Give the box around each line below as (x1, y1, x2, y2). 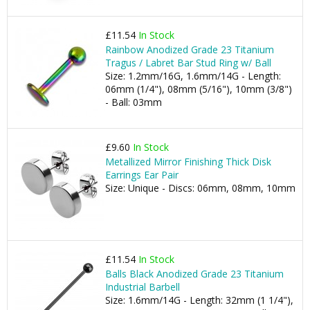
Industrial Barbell (105, 280, 180, 293)
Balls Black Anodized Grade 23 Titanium (105, 267, 284, 280)
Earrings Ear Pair (105, 168, 179, 181)
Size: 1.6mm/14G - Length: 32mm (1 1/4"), (105, 293, 293, 307)
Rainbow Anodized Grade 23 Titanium (105, 43, 274, 56)
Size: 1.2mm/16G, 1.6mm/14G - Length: (105, 69, 281, 82)
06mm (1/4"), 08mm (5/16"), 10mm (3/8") (105, 82, 292, 95)
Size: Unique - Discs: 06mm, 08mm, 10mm (105, 181, 295, 194)
